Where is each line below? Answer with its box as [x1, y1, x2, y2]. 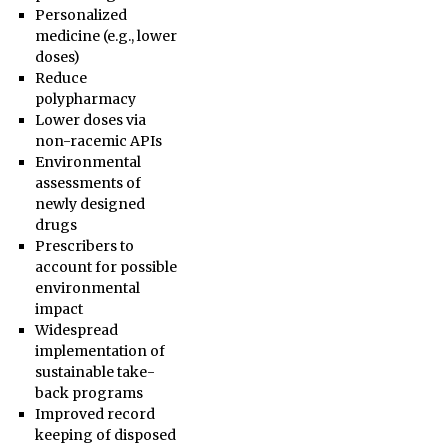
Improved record [34, 405, 155, 423]
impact [34, 300, 83, 318]
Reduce [34, 69, 87, 87]
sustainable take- [34, 363, 155, 381]
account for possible [34, 258, 177, 276]
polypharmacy [34, 90, 136, 108]
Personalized [34, 6, 127, 24]
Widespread [34, 321, 118, 339]
